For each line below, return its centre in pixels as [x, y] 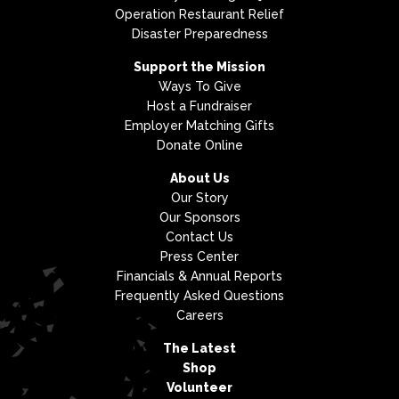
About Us [199, 178]
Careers [199, 315]
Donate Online [199, 145]
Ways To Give [199, 86]
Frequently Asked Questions [199, 295]
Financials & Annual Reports [199, 276]
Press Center [199, 256]
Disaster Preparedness [199, 33]
